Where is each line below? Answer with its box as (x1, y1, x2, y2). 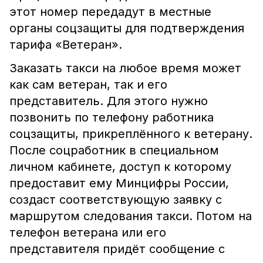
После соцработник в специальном (9, 143, 219, 157)
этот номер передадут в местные (9, 5, 211, 19)
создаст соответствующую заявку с (9, 193, 222, 207)
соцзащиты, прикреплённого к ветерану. (9, 127, 252, 141)
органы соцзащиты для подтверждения (9, 21, 244, 35)
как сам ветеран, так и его (9, 77, 167, 92)
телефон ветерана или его (9, 225, 166, 240)
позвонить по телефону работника (9, 110, 214, 124)
